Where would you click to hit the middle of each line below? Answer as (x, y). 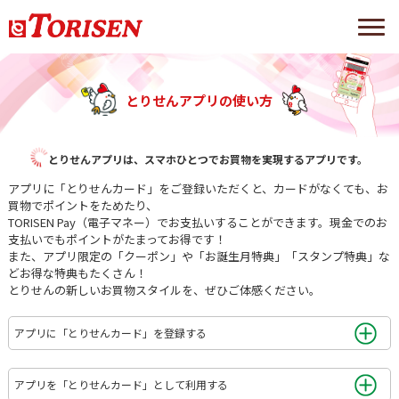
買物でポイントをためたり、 (82, 206)
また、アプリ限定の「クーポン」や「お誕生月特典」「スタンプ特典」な (199, 256)
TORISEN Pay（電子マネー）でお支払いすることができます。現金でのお (197, 223)
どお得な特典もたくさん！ (77, 273)
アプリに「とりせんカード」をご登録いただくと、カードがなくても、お (198, 189)
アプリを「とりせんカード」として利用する (121, 385)
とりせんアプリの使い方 (199, 101)
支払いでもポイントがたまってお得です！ (117, 240)
